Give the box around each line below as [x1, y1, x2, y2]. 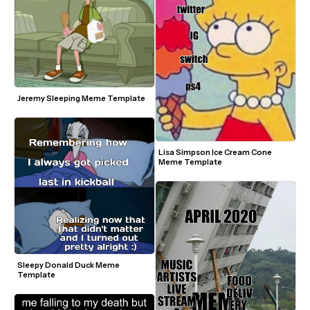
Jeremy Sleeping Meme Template [17, 93, 145, 103]
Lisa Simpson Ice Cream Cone [158, 147, 272, 158]
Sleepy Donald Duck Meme [17, 259, 120, 270]
